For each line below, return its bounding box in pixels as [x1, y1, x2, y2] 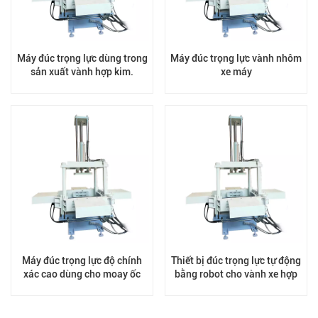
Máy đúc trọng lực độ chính [22, 254, 142, 267]
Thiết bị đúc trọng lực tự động [171, 254, 301, 267]
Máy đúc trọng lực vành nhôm [170, 52, 302, 65]
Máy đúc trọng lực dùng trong [16, 52, 148, 65]
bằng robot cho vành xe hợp [175, 268, 297, 280]
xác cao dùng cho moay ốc [23, 268, 141, 280]
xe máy [220, 65, 252, 78]
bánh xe [65, 281, 99, 294]
